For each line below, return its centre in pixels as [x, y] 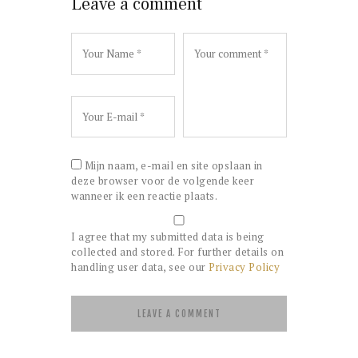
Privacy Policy [244, 267]
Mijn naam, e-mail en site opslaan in [173, 166]
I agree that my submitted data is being [168, 237]
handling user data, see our [140, 267]
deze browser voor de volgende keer [163, 181]
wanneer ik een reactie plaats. [144, 196]
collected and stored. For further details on [177, 252]
